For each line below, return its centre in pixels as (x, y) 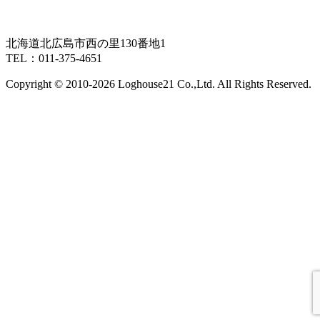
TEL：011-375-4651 (54, 59)
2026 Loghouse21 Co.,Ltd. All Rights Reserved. (202, 84)
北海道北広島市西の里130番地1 (86, 44)
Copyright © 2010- (49, 84)
